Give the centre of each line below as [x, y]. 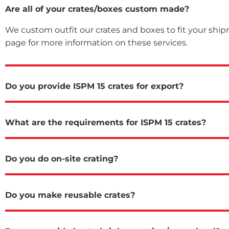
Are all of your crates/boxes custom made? [97, 9]
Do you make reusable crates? [70, 195]
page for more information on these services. [96, 42]
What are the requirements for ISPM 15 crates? [106, 122]
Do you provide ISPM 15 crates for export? [94, 86]
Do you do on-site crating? [62, 158]
